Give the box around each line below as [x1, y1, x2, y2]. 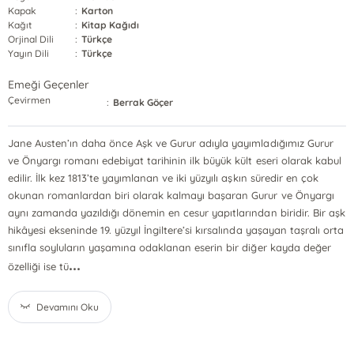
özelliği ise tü [7, 260, 70, 273]
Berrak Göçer [113, 96, 174, 108]
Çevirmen [7, 94, 51, 106]
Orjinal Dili [7, 33, 55, 45]
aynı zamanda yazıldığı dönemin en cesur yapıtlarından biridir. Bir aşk [7, 206, 345, 219]
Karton [81, 5, 114, 17]
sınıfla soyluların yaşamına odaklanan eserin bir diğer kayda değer [7, 241, 331, 254]
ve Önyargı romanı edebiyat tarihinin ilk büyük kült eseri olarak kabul [7, 154, 341, 167]
